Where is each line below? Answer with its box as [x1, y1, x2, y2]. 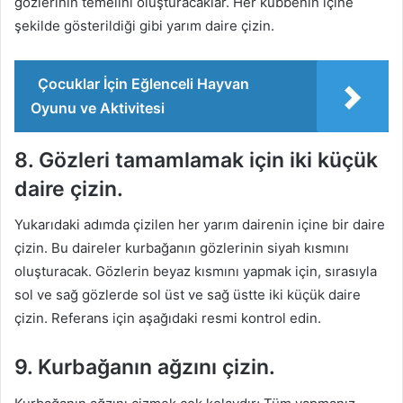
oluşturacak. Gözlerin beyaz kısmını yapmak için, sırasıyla [14, 263, 377, 280]
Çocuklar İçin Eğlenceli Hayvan [38, 74, 249, 93]
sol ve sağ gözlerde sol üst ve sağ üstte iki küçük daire [14, 286, 361, 303]
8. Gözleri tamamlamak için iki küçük [14, 147, 378, 173]
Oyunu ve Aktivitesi [31, 98, 165, 117]
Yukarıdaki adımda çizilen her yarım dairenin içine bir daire [14, 216, 385, 233]
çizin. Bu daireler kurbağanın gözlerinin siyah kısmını [14, 239, 349, 256]
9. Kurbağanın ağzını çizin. [14, 354, 275, 380]
